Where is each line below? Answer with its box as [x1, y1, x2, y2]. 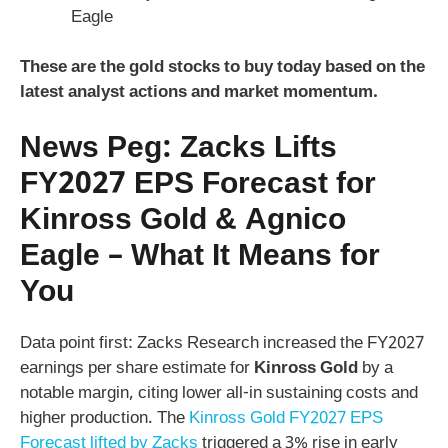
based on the [321, 57, 425, 80]
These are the [20, 57, 129, 80]
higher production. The [20, 407, 189, 430]
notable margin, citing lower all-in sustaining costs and [20, 382, 418, 405]
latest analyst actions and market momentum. [20, 82, 378, 105]
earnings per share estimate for [20, 357, 254, 380]
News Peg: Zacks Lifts [20, 129, 337, 169]
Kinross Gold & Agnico [20, 201, 346, 241]
